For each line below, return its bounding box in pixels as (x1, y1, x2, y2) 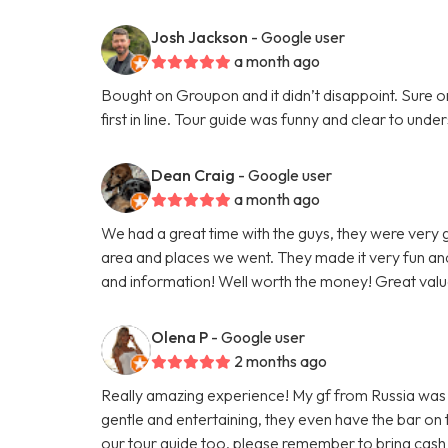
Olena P (151, 326, 209, 347)
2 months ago (234, 350, 328, 371)
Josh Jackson (151, 26, 249, 47)
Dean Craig (151, 164, 236, 185)
